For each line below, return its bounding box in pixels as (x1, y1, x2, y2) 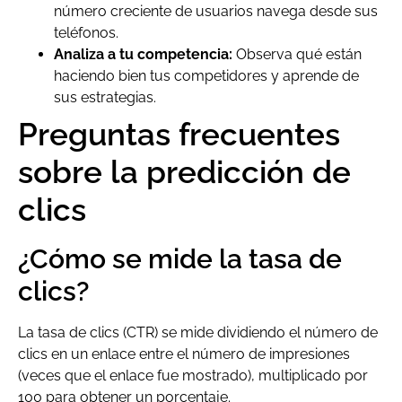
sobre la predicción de (18, 153, 351, 191)
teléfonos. (54, 24, 118, 42)
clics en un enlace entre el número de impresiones (18, 345, 350, 363)
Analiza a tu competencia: (54, 46, 232, 64)
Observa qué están (232, 46, 362, 64)
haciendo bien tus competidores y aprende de (54, 67, 359, 85)
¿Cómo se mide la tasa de (18, 243, 342, 275)
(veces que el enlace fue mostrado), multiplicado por (18, 367, 368, 385)
